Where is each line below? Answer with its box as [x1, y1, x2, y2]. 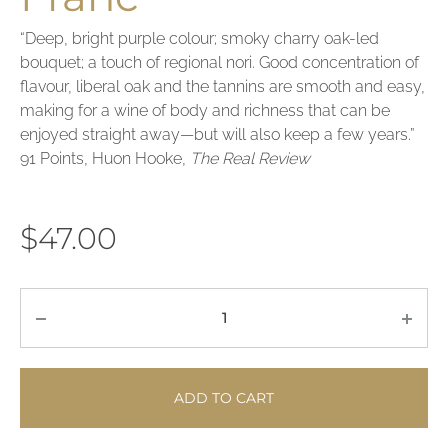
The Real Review [190, 149, 310, 169]
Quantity [20, 290, 98, 313]
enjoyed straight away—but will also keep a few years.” [20, 125, 415, 145]
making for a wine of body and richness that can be [20, 101, 390, 121]
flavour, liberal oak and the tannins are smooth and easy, [20, 77, 425, 97]
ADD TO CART [174, 389, 274, 408]
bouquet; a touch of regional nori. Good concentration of [20, 53, 419, 73]
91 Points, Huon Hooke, [20, 149, 190, 169]
